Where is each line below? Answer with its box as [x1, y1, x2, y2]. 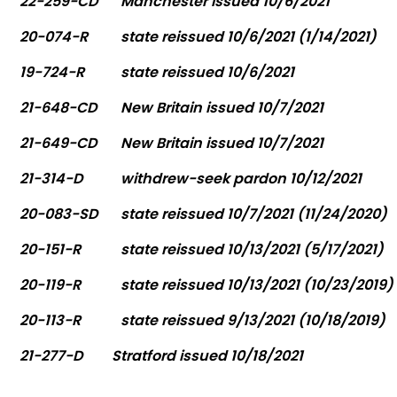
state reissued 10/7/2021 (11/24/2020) [121, 203, 388, 224]
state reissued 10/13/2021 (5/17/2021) [121, 238, 385, 260]
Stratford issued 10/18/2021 [112, 345, 304, 366]
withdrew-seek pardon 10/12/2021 [121, 167, 362, 189]
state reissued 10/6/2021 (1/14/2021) [121, 26, 378, 47]
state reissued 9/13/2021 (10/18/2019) [121, 309, 386, 331]
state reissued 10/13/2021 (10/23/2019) [121, 274, 394, 295]
